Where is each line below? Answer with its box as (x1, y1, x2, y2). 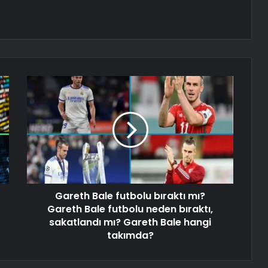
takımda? (106, 229, 154, 243)
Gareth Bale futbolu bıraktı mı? (55, 189, 205, 203)
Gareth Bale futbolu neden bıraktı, (47, 202, 213, 217)
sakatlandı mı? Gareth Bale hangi (49, 215, 211, 230)
